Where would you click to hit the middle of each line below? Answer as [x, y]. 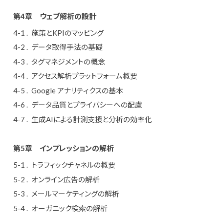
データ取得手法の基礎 [67, 47]
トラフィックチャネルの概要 [74, 165]
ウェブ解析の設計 [68, 16]
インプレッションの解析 [77, 148]
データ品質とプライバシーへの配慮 [87, 105]
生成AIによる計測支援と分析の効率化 [92, 119]
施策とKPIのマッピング [68, 33]
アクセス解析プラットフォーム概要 [85, 76]
